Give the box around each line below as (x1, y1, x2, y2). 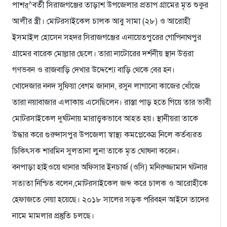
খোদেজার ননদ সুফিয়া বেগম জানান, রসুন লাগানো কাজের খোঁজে (12, 81, 200, 91)
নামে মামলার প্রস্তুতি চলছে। (12, 210, 94, 221)
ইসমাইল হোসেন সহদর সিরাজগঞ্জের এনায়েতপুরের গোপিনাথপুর (12, 32, 201, 43)
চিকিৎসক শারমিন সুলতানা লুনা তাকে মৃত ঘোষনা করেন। (12, 145, 179, 156)
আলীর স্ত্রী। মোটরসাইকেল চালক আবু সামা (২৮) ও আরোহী (12, 16, 191, 26)
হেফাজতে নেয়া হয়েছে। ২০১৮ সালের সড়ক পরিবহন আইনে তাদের (12, 194, 209, 205)
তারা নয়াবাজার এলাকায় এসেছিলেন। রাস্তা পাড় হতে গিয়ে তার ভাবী (12, 97, 211, 107)
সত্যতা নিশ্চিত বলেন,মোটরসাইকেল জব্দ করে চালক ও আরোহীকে (12, 178, 208, 188)
